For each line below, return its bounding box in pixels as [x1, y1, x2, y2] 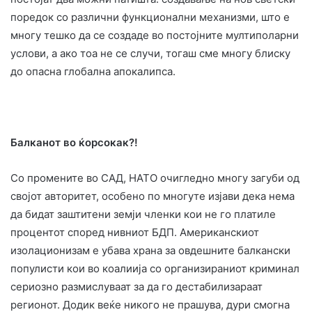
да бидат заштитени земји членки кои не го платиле [10, 207, 276, 221]
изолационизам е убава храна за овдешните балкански [10, 243, 290, 257]
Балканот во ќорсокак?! [10, 135, 138, 149]
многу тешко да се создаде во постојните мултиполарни [10, 28, 299, 42]
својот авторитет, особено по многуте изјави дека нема [10, 189, 295, 203]
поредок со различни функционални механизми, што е [10, 10, 290, 24]
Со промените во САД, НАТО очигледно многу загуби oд [10, 171, 299, 185]
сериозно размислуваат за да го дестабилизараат [10, 279, 263, 293]
